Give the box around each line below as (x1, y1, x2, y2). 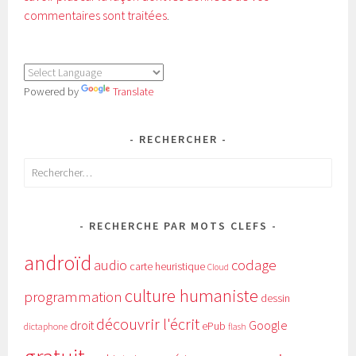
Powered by (24, 84, 82, 99)
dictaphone (24, 319, 68, 332)
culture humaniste (125, 284, 259, 307)
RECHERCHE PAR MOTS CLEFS (88, 218, 268, 233)
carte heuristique (130, 258, 206, 273)
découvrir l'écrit (96, 313, 200, 335)
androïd (24, 249, 92, 276)
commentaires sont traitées (24, 7, 168, 24)
